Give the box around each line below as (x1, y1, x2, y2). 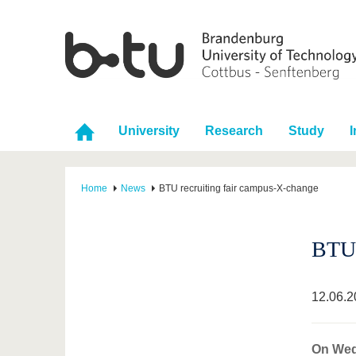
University (118, 124, 180, 138)
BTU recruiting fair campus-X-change (159, 183, 319, 195)
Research (205, 124, 263, 138)
